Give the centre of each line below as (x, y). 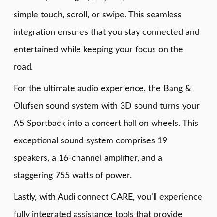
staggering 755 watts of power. (73, 176)
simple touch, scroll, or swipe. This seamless (98, 15)
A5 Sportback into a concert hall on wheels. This (106, 123)
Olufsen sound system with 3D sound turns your (107, 106)
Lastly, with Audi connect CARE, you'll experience (108, 197)
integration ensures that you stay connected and (107, 32)
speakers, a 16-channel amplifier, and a (88, 158)
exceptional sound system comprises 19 (90, 141)
